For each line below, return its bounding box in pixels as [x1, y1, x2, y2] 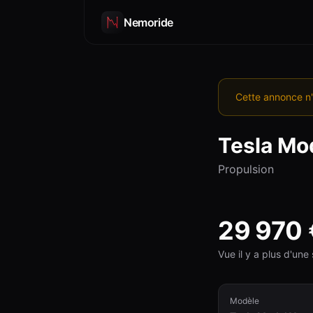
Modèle [230, 296, 259, 306]
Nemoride [124, 15, 173, 29]
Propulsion [218, 162, 274, 176]
